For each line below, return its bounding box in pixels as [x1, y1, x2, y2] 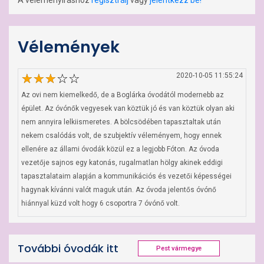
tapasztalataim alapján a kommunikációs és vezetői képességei [21, 172, 232, 180]
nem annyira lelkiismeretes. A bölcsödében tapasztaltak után [21, 118, 221, 126]
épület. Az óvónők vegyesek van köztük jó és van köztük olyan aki [21, 104, 235, 113]
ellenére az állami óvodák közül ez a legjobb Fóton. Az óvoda [21, 145, 219, 153]
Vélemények [18, 36, 120, 58]
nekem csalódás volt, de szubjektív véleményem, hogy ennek [21, 131, 222, 140]
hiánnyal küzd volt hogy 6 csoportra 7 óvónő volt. [21, 199, 180, 207]
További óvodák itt [18, 240, 118, 256]
